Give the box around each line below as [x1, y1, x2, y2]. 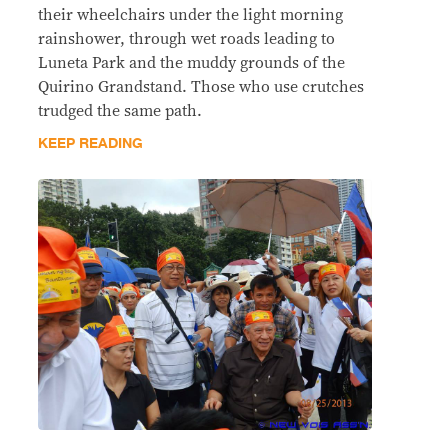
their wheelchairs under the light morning [38, 7, 343, 24]
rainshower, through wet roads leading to [38, 31, 335, 48]
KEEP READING [38, 132, 143, 156]
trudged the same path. [38, 103, 202, 120]
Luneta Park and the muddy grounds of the [38, 55, 345, 72]
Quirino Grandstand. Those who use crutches [38, 79, 364, 96]
